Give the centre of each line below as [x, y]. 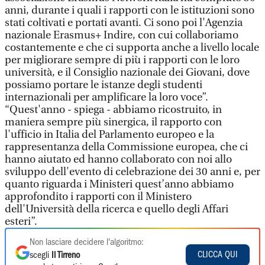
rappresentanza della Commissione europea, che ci [126, 147]
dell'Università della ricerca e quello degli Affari [117, 209]
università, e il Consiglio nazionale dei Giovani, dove [127, 72]
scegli [41, 256]
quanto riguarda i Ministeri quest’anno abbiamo [119, 184]
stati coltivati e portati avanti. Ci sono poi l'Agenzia [124, 23]
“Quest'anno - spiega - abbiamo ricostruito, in [113, 110]
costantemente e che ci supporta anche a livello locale [132, 48]
